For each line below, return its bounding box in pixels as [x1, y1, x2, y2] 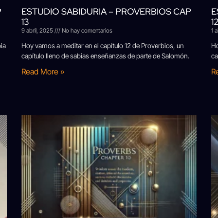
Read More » [21, 66, 64, 76]
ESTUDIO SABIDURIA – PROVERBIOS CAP [21, 5, 191, 17]
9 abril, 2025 [21, 26, 54, 34]
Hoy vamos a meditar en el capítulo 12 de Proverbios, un [21, 41, 184, 50]
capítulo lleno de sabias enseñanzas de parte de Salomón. [21, 51, 189, 60]
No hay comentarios [60, 26, 112, 34]
